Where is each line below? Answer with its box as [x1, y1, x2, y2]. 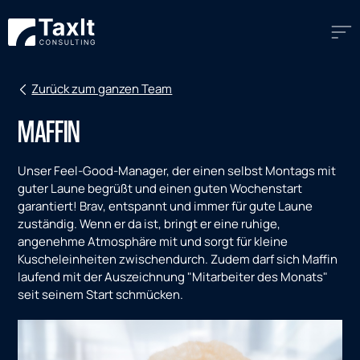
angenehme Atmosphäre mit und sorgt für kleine [18, 233, 288, 250]
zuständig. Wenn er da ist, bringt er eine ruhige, [18, 215, 281, 232]
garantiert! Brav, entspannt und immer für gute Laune [18, 198, 313, 215]
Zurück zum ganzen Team [31, 80, 173, 97]
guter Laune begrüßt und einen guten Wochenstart [18, 180, 303, 197]
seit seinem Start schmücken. [18, 286, 184, 303]
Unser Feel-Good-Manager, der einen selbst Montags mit [18, 162, 337, 179]
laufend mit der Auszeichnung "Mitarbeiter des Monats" [18, 268, 329, 285]
